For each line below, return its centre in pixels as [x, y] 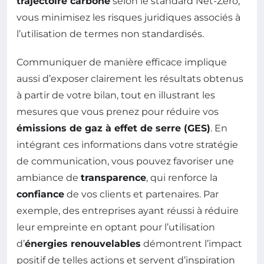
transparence [113, 177]
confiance [40, 194]
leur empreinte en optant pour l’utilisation [116, 227]
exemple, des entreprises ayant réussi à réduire [128, 210]
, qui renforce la [182, 177]
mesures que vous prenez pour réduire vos [118, 111]
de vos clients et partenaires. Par [141, 194]
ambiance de [49, 177]
